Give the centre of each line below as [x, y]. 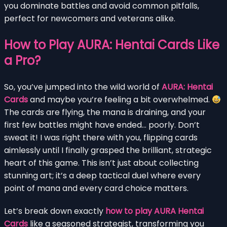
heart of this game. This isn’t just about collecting [101, 163]
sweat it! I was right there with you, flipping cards [101, 137]
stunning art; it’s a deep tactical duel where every [102, 175]
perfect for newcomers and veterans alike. [90, 18]
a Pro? [22, 60]
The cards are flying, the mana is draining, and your [105, 112]
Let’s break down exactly [55, 211]
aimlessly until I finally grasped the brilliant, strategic [108, 150]
